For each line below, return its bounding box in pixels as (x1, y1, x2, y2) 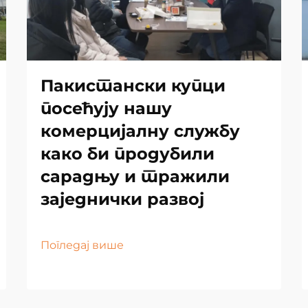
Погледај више (41, 238, 124, 252)
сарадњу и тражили (41, 166, 230, 186)
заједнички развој (41, 188, 204, 209)
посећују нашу (41, 98, 172, 118)
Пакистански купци (41, 75, 225, 96)
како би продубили (41, 143, 214, 164)
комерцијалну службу (41, 120, 240, 141)
